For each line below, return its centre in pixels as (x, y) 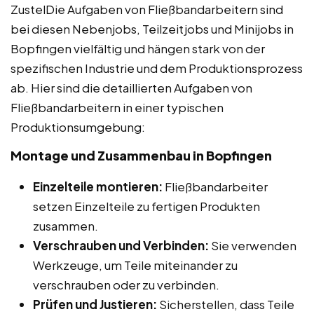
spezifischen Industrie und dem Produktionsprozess (157, 68)
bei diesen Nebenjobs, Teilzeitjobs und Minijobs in (152, 28)
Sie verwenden (253, 245)
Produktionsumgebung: (78, 127)
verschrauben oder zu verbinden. (126, 284)
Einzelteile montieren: (98, 186)
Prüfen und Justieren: (95, 304)
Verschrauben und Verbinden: (121, 245)
